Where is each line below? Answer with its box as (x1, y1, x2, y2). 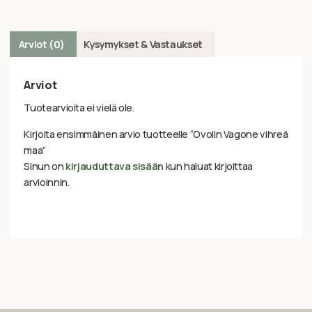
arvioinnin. (24, 175, 70, 189)
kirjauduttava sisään (65, 159, 164, 173)
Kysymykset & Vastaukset (84, 37, 203, 51)
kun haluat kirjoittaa (163, 159, 253, 173)
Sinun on (24, 159, 66, 173)
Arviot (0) (18, 37, 65, 51)
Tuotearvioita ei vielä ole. (24, 101, 134, 115)
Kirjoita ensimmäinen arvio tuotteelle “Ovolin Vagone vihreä (24, 127, 288, 141)
